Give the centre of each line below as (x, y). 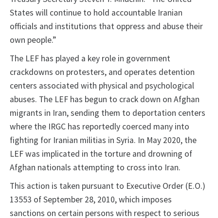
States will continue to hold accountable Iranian (96, 13)
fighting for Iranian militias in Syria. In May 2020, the (103, 140)
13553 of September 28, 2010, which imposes (91, 200)
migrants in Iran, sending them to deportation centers (108, 113)
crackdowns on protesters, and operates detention (102, 72)
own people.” (33, 40)
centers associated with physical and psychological (102, 86)
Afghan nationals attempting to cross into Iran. (95, 168)
